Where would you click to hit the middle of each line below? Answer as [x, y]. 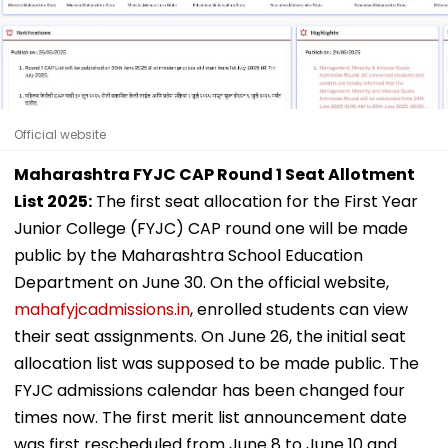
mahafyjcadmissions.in [102, 309]
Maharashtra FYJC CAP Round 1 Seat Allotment [214, 174]
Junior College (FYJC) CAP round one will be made [211, 228]
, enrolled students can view [299, 309]
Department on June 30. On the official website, [201, 282]
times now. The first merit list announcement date [210, 417]
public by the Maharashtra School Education [188, 255]
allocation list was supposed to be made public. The [216, 363]
